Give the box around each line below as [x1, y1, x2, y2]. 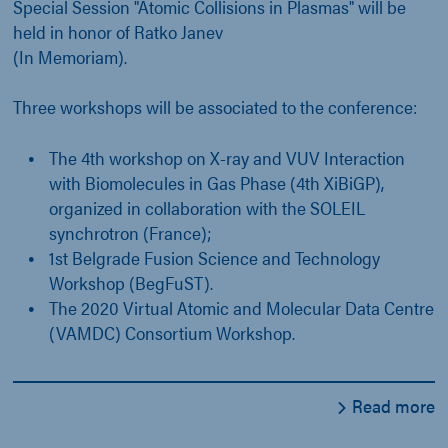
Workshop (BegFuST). [49, 270, 213, 296]
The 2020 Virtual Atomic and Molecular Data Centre [49, 295, 434, 321]
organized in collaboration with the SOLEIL [49, 195, 365, 221]
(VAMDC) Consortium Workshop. [49, 320, 295, 346]
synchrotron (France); [49, 220, 212, 246]
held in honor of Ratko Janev [13, 19, 223, 45]
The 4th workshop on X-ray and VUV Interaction [49, 145, 405, 171]
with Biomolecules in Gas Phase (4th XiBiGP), [49, 170, 384, 196]
